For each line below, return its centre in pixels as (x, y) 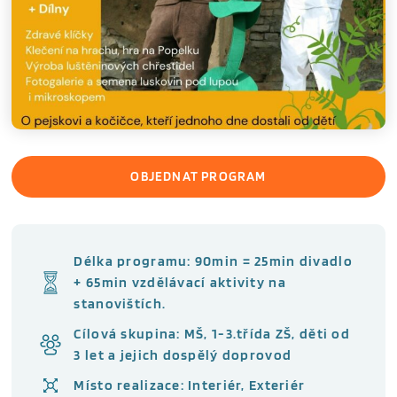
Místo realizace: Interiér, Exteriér (190, 385)
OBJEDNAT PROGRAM (198, 176)
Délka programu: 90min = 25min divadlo (213, 261)
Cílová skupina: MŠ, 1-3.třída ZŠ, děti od (212, 333)
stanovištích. (120, 303)
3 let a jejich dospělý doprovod (183, 354)
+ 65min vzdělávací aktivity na (180, 282)
